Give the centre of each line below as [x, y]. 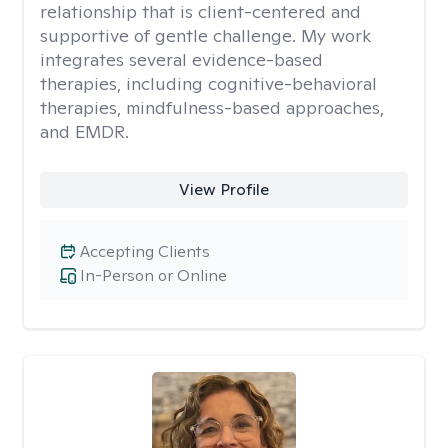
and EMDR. [84, 131]
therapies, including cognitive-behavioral [208, 83]
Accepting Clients [145, 251]
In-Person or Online [153, 275]
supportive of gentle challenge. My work [205, 35]
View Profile [223, 189]
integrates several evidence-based [181, 59]
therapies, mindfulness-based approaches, [212, 107]
